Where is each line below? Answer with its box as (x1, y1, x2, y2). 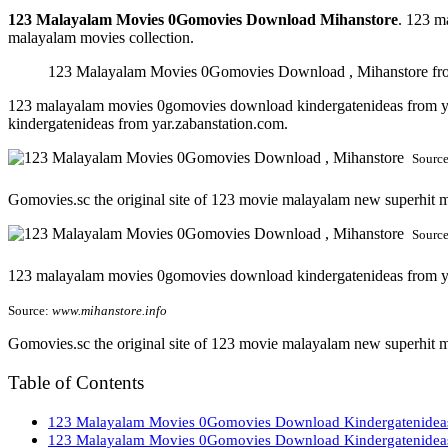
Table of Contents (8, 372, 144, 393)
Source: (8, 302, 52, 318)
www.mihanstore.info (52, 302, 167, 318)
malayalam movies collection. (8, 28, 194, 46)
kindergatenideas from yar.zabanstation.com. (8, 114, 288, 132)
